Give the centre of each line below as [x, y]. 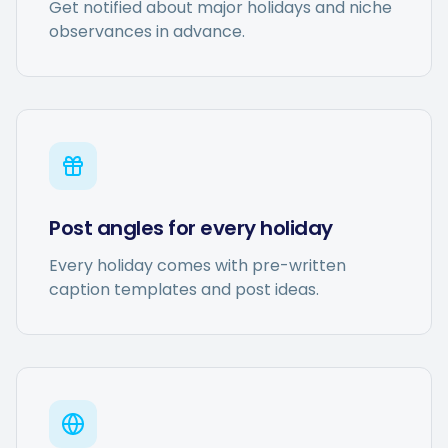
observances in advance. [147, 31]
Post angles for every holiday [191, 228]
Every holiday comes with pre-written [197, 265]
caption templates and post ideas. [184, 289]
